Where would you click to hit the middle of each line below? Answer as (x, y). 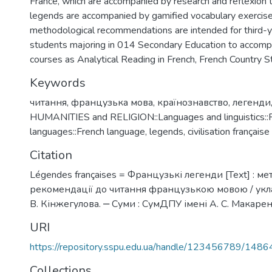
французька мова (112, 103)
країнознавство (193, 103)
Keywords (58, 83)
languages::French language (87, 132)
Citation (51, 155)
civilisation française (229, 132)
